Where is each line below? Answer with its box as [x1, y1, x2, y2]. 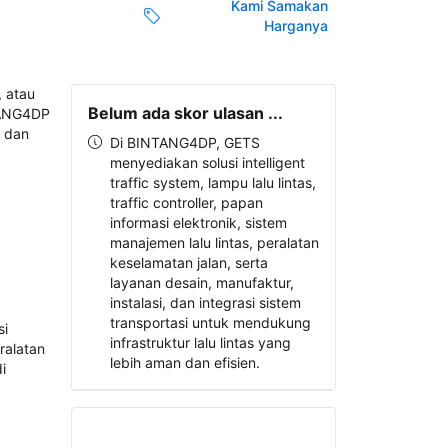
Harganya [264, 17, 328, 35]
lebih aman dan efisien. [109, 354, 260, 371]
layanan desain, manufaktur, [109, 274, 294, 291]
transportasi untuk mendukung [109, 314, 311, 331]
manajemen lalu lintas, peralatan [109, 234, 319, 251]
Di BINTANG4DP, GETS [109, 134, 260, 151]
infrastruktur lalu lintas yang [109, 334, 291, 351]
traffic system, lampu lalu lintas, [109, 174, 316, 191]
